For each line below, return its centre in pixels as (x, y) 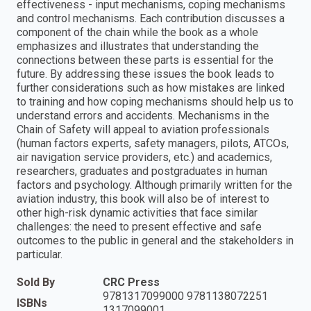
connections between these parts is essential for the (145, 60)
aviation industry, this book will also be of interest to (143, 199)
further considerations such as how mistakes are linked (151, 87)
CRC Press (131, 282)
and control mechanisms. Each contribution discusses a (151, 18)
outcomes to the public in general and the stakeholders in (155, 240)
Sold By (36, 282)
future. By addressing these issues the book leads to (145, 74)
